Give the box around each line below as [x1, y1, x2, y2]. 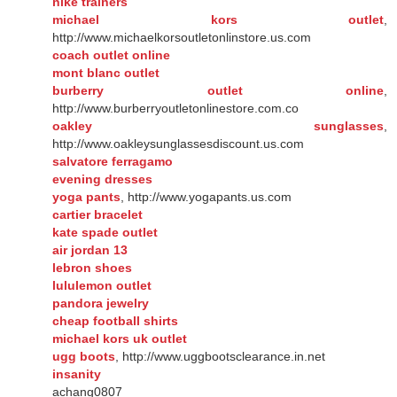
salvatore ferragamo [52, 153, 173, 168]
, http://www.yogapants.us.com [121, 189, 292, 204]
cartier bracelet [52, 206, 143, 222]
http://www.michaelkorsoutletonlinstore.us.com [52, 29, 311, 44]
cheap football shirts [52, 313, 178, 328]
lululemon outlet [52, 277, 152, 292]
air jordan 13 [52, 242, 128, 257]
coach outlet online [52, 47, 170, 62]
